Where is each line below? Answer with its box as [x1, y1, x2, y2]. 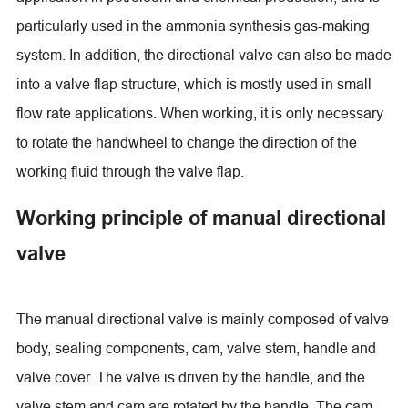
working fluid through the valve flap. [15, 162, 244, 179]
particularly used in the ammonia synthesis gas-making [15, 16, 370, 34]
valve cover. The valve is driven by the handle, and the [15, 368, 365, 385]
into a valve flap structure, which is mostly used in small [15, 75, 372, 92]
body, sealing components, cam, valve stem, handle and [15, 339, 376, 356]
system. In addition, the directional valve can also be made [15, 46, 392, 63]
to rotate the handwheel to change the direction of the [15, 133, 357, 150]
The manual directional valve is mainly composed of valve [15, 310, 389, 327]
